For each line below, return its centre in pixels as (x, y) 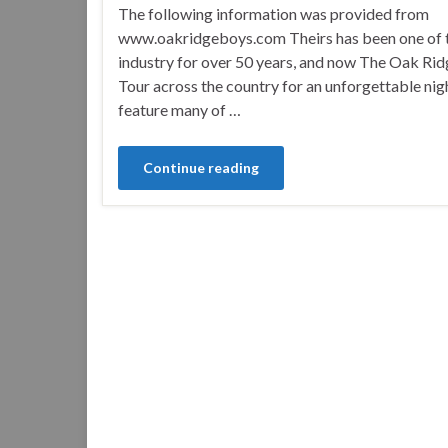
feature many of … (179, 109)
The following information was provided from (273, 13)
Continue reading (201, 167)
